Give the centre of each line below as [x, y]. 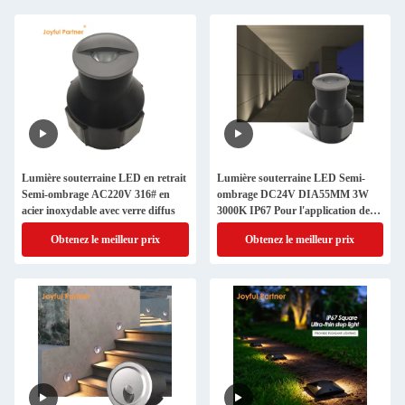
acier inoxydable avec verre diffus [99, 211]
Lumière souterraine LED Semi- [291, 178]
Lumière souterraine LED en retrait [104, 178]
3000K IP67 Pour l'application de [293, 211]
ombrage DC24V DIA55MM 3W [292, 194]
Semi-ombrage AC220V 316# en [96, 194]
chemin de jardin [256, 227]
